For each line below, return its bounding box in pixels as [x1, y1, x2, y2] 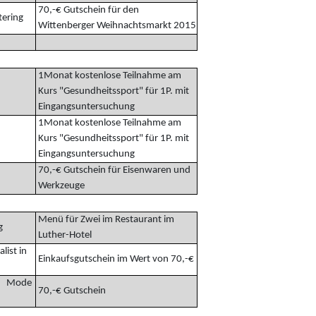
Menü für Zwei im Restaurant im [35, 214, 174, 225]
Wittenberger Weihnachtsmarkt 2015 [35, 20, 196, 31]
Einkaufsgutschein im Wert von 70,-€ [35, 253, 194, 265]
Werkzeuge [35, 180, 85, 191]
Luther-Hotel [35, 229, 92, 241]
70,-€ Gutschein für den [35, 4, 139, 16]
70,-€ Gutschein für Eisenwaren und [35, 164, 190, 176]
